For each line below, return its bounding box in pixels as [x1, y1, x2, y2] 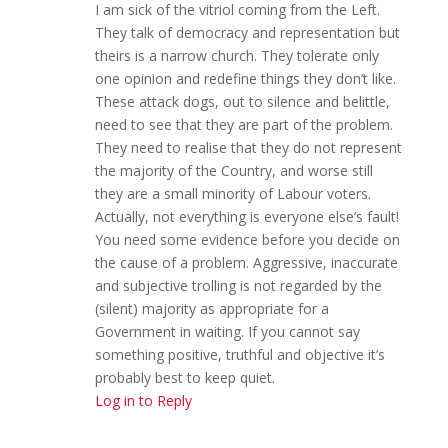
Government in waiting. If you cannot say [94, 321, 360, 341]
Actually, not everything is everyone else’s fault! [94, 206, 399, 226]
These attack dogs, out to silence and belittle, [94, 91, 390, 111]
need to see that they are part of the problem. [94, 114, 393, 134]
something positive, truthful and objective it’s [94, 344, 385, 364]
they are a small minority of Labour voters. [94, 183, 371, 203]
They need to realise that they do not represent [94, 137, 402, 157]
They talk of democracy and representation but [94, 22, 400, 42]
